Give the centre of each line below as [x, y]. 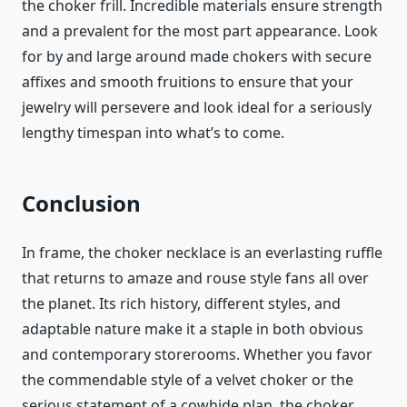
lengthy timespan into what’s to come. [153, 133]
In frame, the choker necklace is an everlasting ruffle [202, 253]
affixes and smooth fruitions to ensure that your [188, 82]
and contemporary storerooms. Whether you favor [197, 355]
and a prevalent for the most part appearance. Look [200, 31]
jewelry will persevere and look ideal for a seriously [197, 108]
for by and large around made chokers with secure [197, 57]
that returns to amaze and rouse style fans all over [195, 278]
